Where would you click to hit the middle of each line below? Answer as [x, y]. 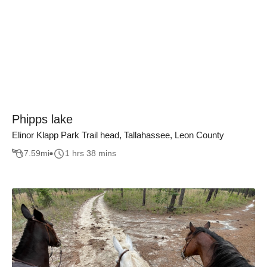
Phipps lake [42, 119]
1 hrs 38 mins [91, 153]
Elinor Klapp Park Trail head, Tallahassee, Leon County [118, 135]
